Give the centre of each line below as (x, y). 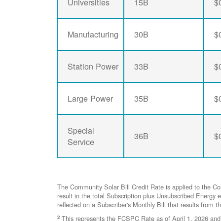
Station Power (93, 66)
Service (81, 142)
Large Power (91, 98)
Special (81, 130)
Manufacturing (93, 34)
